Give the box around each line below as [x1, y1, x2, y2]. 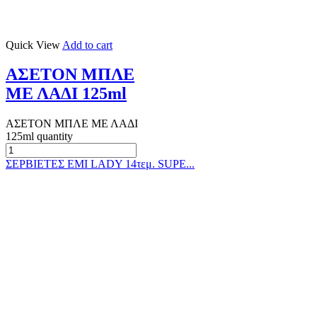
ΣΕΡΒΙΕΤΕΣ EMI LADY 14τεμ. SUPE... [6, 158, 195, 171]
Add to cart [62, 38, 113, 51]
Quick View [6, 38, 60, 51]
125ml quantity [6, 130, 73, 143]
